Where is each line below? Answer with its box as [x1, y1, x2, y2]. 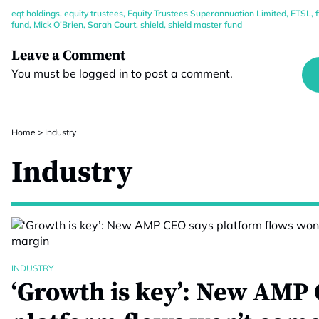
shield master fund [168, 19, 242, 30]
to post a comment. [128, 66, 233, 80]
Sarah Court [88, 19, 136, 30]
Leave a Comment [11, 47, 125, 65]
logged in [79, 66, 128, 80]
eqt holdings [11, 8, 60, 19]
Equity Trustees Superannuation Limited [127, 8, 286, 19]
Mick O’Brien [33, 19, 83, 30]
